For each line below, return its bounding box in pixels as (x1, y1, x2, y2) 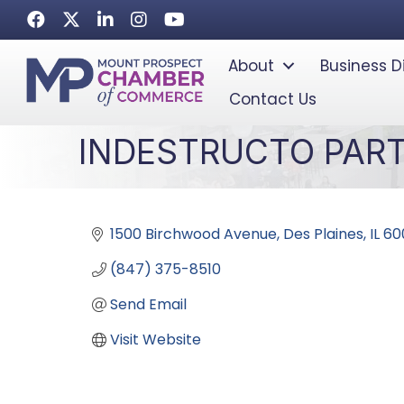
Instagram (130, 10, 204, 32)
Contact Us (229, 87, 317, 110)
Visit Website (110, 329, 201, 351)
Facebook (26, 10, 97, 32)
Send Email (110, 294, 187, 316)
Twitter (61, 10, 113, 32)
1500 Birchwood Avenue (110, 224, 277, 245)
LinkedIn (96, 10, 153, 32)
